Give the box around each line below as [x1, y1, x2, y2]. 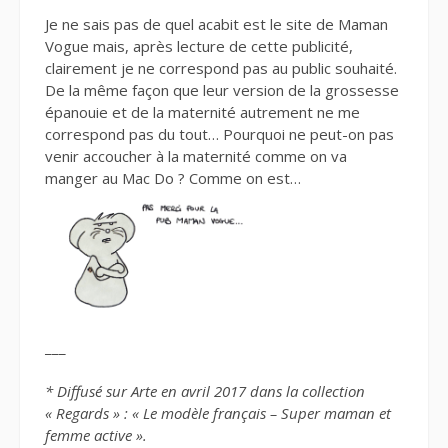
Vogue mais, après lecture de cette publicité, [45, 35, 353, 56]
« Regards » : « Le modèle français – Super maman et [45, 403, 391, 424]
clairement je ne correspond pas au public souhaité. [45, 57, 397, 78]
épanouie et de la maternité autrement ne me [45, 101, 360, 122]
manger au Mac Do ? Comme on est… [45, 167, 301, 188]
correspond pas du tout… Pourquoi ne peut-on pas [45, 123, 394, 144]
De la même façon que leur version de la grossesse [45, 79, 399, 100]
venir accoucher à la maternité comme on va [45, 145, 347, 166]
